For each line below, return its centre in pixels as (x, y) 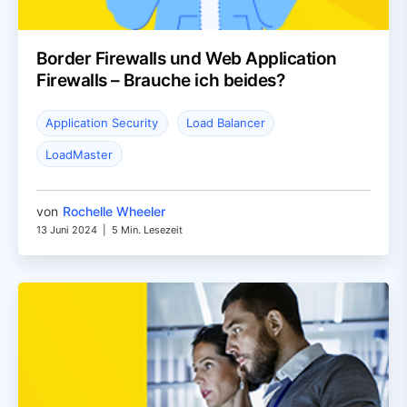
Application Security (102, 123)
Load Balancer (226, 123)
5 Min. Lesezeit (147, 230)
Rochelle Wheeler (114, 212)
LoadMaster (79, 154)
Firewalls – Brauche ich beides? (161, 80)
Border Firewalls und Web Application (187, 58)
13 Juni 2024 (67, 230)
